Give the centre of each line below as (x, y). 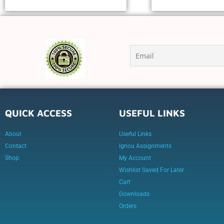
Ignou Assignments (145, 146)
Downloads (134, 194)
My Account (135, 158)
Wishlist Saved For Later (151, 170)
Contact (16, 146)
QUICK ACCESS (38, 113)
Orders (128, 206)
